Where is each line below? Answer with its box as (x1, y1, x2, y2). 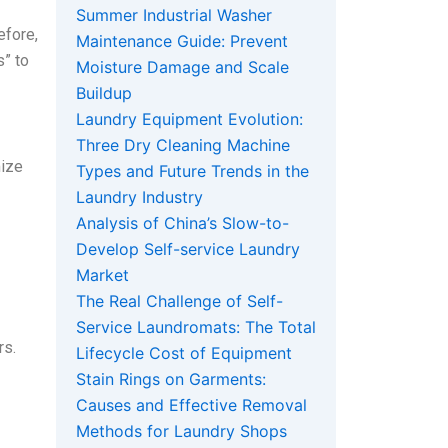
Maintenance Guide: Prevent (76, 31, 288, 52)
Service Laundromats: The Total (76, 317, 316, 338)
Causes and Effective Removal (76, 395, 307, 416)
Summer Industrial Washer (76, 5, 272, 26)
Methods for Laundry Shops (76, 421, 287, 442)
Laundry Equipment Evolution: (76, 109, 303, 130)
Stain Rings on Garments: (76, 369, 266, 390)
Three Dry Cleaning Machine (76, 135, 290, 156)
